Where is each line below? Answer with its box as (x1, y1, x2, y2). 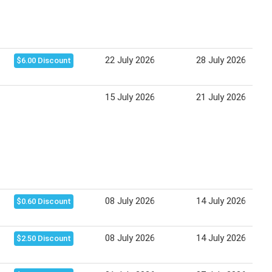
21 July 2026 (196, 92, 246, 103)
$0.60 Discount (16, 197, 71, 206)
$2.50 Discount (16, 234, 71, 243)
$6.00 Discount (16, 56, 71, 66)
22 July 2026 (105, 55, 155, 66)
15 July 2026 (105, 92, 155, 103)
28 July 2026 (196, 55, 246, 66)
